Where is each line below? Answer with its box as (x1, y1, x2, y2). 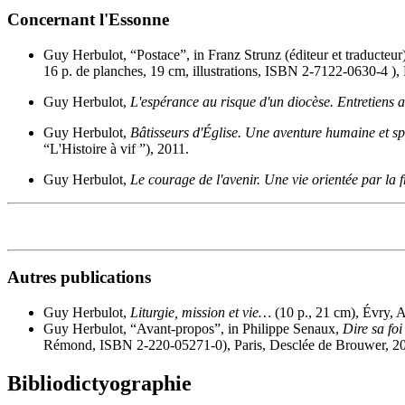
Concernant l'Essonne (7, 9, 169, 29)
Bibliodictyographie (7, 372, 192, 395)
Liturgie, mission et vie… (130, 305, 271, 321)
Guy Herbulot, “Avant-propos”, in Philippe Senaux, (43, 321, 343, 337)
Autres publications (7, 268, 151, 287)
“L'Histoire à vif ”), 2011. (43, 140, 189, 156)
